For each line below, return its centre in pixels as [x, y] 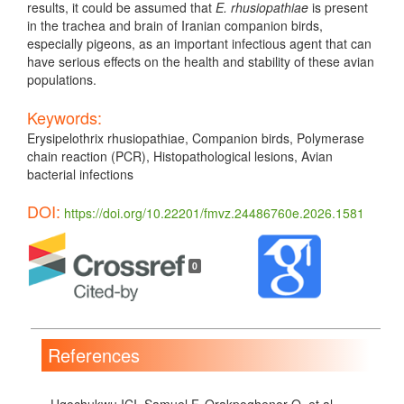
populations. [62, 79]
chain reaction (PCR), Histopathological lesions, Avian [180, 156]
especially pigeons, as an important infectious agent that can [199, 43]
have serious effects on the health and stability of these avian [201, 61]
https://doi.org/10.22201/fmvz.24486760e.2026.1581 [214, 212]
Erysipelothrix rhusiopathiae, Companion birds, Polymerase [196, 138]
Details [68, 275]
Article [64, 245]
